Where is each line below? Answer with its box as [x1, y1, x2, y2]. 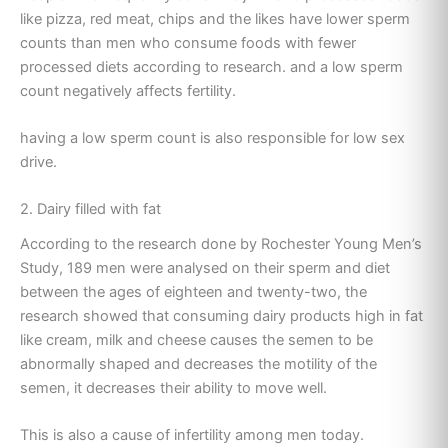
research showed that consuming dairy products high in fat [20, 306, 423, 325]
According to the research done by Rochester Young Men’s [20, 234, 422, 253]
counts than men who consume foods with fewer [20, 33, 356, 52]
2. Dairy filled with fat [20, 200, 161, 219]
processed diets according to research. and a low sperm [20, 57, 403, 76]
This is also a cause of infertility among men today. [20, 425, 364, 444]
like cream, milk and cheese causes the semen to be [20, 330, 373, 349]
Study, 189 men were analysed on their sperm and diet [20, 258, 390, 277]
